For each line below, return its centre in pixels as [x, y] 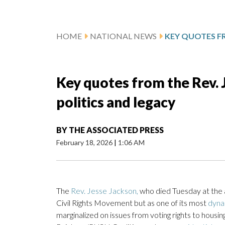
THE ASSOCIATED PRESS [116, 130]
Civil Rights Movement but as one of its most [132, 203]
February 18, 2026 [85, 143]
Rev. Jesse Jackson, [104, 191]
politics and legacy [116, 102]
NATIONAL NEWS [123, 36]
